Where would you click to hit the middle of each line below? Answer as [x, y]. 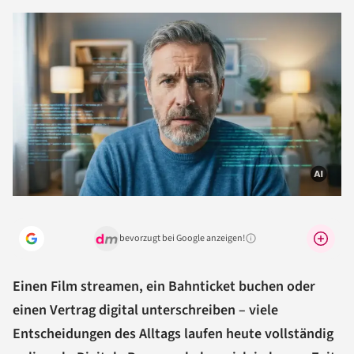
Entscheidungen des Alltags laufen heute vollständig [173, 333]
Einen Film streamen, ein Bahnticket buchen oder [164, 286]
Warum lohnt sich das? [286, 243]
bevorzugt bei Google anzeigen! [182, 238]
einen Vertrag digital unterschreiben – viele [145, 310]
